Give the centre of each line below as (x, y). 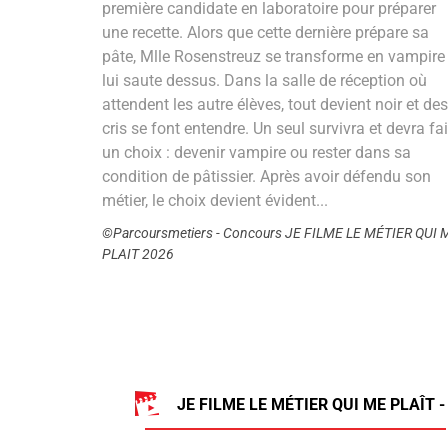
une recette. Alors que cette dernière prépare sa (265, 33)
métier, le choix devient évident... (215, 201)
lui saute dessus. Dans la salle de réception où (264, 81)
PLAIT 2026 (138, 254)
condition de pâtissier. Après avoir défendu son (266, 177)
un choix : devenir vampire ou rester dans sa (256, 153)
